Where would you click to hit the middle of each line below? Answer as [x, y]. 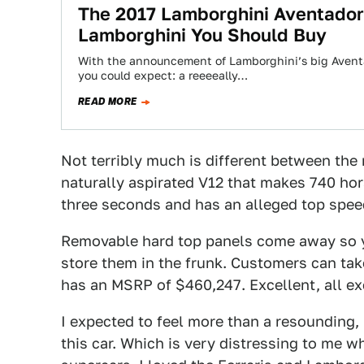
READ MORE [108, 102]
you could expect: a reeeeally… [163, 76]
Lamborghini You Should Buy [202, 35]
